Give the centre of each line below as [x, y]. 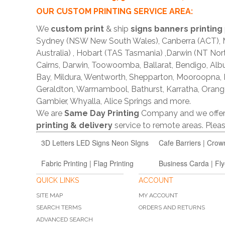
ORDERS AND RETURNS [172, 207]
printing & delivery [75, 125]
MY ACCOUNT [158, 195]
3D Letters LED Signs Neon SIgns [95, 142]
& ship [117, 29]
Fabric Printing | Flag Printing [87, 163]
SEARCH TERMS [59, 207]
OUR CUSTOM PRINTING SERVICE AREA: [115, 11]
